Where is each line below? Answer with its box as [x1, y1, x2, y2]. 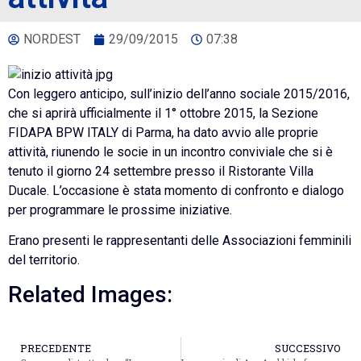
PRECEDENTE [20, 342, 91, 355]
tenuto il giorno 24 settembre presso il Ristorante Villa [8, 163, 313, 179]
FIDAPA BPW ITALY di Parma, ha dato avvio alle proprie [8, 124, 318, 140]
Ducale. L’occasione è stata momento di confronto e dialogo [8, 182, 344, 198]
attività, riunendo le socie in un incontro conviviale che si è [8, 143, 333, 160]
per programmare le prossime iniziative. [8, 201, 232, 218]
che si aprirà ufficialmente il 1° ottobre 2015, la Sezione [8, 105, 318, 121]
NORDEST [23, 31, 81, 47]
